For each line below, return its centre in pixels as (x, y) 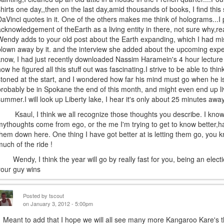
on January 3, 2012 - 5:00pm (58, 203)
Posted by (36, 195)
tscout (57, 195)
